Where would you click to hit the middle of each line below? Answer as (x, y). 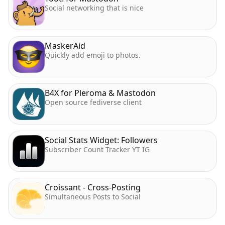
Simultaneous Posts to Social (93, 197)
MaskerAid (65, 46)
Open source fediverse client (93, 102)
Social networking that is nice (94, 8)
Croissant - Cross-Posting (93, 187)
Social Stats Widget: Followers (101, 140)
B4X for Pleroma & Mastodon (100, 93)
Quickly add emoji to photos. (93, 55)
